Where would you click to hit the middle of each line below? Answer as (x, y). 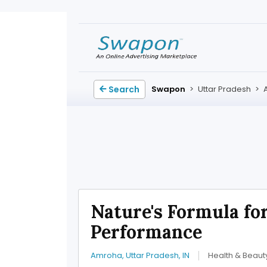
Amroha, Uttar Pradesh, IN (140, 255)
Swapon (168, 89)
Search (124, 89)
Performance (146, 232)
